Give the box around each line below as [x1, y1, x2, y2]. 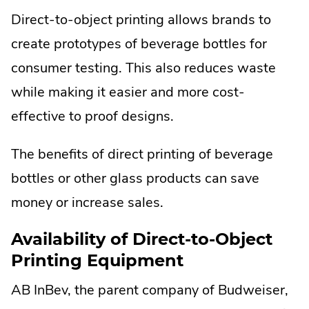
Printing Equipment [11, 250, 183, 271]
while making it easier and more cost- [11, 83, 245, 102]
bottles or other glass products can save [11, 169, 259, 188]
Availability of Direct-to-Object [11, 229, 272, 250]
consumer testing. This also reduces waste [11, 59, 276, 78]
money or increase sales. [11, 193, 163, 212]
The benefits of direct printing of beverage [11, 145, 273, 164]
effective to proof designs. [11, 107, 174, 126]
